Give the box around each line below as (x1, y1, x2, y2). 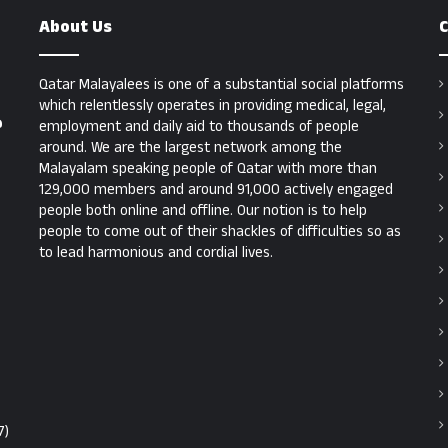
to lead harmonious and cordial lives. (39, 242, 273, 264)
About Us (39, 15, 112, 40)
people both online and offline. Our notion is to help (39, 200, 367, 222)
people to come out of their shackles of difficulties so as (39, 221, 401, 243)
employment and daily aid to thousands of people (39, 116, 359, 138)
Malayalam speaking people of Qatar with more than (39, 158, 377, 180)
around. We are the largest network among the (39, 137, 342, 159)
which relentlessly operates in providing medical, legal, (39, 95, 386, 117)
